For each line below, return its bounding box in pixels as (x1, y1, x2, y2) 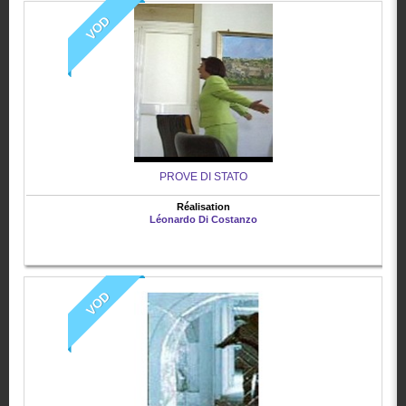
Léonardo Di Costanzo (149, 214, 257, 226)
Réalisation (176, 201, 230, 213)
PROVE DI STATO (159, 170, 247, 184)
